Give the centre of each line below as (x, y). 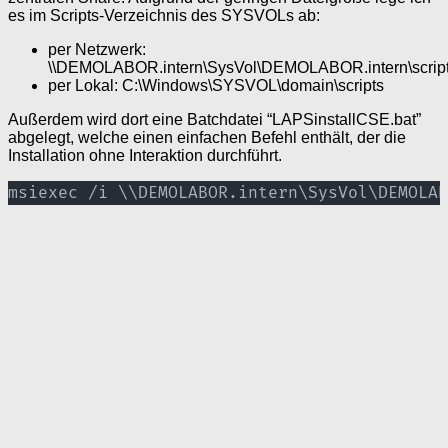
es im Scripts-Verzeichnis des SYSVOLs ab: (164, 16)
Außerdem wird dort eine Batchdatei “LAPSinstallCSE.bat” (214, 120)
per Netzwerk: (97, 50)
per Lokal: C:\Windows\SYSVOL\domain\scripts (216, 86)
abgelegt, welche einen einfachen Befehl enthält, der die (207, 138)
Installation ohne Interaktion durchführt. (145, 156)
